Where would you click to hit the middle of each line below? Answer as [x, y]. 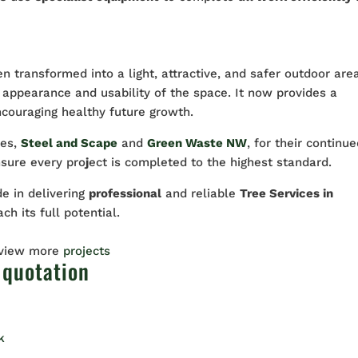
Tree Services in [287, 193]
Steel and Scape [70, 143]
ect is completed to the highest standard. [211, 162]
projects [87, 251]
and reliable [201, 193]
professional [125, 193]
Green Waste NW [197, 143]
